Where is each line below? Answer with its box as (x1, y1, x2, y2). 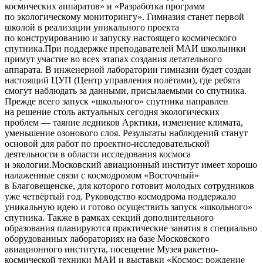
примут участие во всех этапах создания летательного (5, 54, 222, 65)
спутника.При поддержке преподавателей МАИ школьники (5, 43, 246, 54)
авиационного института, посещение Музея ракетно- (5, 244, 218, 255)
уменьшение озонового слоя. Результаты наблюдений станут (5, 128, 248, 139)
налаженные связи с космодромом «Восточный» (5, 170, 199, 181)
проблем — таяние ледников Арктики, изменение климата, (5, 117, 243, 128)
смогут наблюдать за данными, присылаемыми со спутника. (5, 86, 247, 96)
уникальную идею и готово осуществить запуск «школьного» (5, 202, 252, 213)
